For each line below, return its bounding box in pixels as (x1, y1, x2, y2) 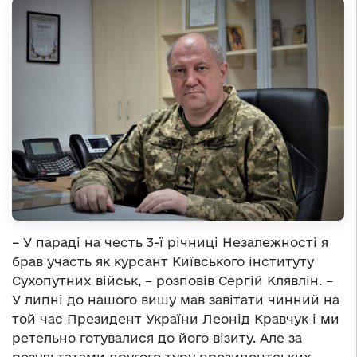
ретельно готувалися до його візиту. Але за (12, 330, 302, 345)
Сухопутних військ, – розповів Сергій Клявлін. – (12, 273, 333, 288)
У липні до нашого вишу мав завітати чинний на (12, 292, 339, 307)
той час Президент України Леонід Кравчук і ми (12, 311, 339, 326)
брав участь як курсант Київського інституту (12, 253, 314, 269)
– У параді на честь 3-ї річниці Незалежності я (12, 234, 328, 249)
